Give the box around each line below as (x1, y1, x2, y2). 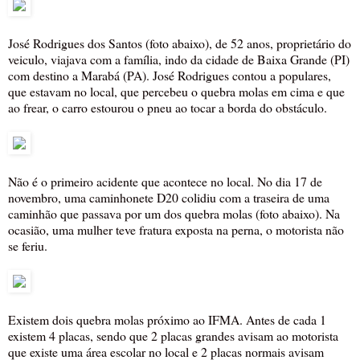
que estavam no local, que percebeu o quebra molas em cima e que (8, 83, 345, 100)
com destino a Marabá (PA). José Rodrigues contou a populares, (8, 67, 331, 84)
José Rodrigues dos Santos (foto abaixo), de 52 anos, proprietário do (8, 35, 351, 52)
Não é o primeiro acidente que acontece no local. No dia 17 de (8, 173, 322, 190)
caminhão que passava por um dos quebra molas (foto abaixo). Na (8, 205, 340, 223)
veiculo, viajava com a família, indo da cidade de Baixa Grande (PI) (8, 51, 350, 68)
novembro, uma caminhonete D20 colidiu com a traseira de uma (8, 189, 329, 207)
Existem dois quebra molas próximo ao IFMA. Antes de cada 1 (8, 311, 326, 329)
